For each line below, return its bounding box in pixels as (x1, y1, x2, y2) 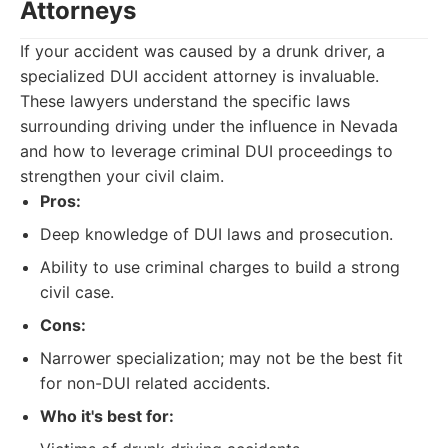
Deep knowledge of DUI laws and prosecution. (40, 224, 393, 244)
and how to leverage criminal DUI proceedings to (20, 141, 393, 161)
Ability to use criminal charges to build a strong (40, 257, 400, 277)
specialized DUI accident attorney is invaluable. (20, 66, 379, 86)
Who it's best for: (40, 406, 174, 426)
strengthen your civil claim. (20, 166, 224, 186)
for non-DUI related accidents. (40, 373, 270, 393)
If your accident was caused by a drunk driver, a (20, 41, 385, 61)
